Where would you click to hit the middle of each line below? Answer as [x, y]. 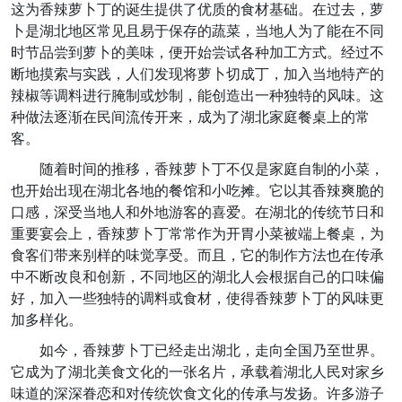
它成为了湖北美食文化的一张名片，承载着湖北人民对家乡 [197, 372]
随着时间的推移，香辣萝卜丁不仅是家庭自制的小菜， [212, 169]
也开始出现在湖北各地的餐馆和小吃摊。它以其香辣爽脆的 [197, 191]
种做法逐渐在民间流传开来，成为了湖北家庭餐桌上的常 [190, 117]
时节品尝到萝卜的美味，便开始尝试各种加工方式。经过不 [197, 52]
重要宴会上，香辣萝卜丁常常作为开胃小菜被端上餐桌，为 [197, 234]
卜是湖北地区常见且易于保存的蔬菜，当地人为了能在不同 [197, 31]
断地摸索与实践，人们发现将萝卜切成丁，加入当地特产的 [197, 74]
